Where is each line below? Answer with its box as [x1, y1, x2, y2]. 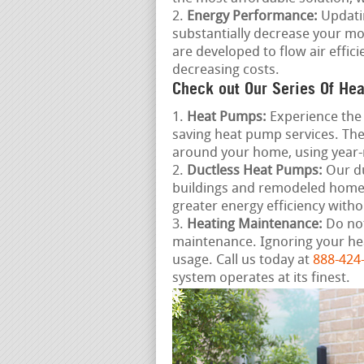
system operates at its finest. [172, 271, 350, 286]
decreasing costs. [172, 63, 279, 78]
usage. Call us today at [172, 253, 313, 268]
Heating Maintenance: [187, 218, 323, 232]
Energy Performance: [187, 10, 318, 24]
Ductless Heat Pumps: [187, 164, 323, 179]
